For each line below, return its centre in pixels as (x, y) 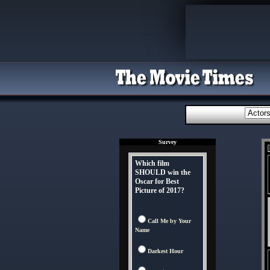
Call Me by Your (169, 221)
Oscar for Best (157, 181)
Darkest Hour (165, 251)
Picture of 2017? (160, 190)
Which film (152, 163)
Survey (168, 142)
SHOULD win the (163, 172)
